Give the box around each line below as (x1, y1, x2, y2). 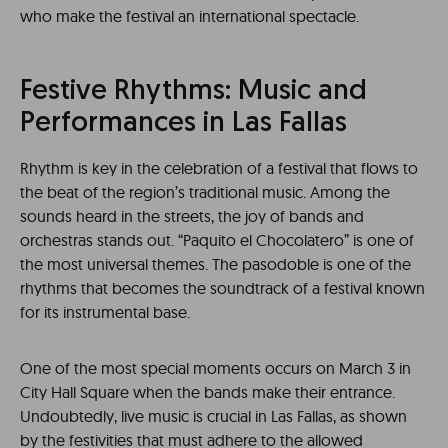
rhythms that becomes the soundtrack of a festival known (20, 278, 425, 298)
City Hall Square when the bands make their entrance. (20, 382, 395, 402)
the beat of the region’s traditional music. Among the (20, 182, 390, 202)
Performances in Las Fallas (20, 110, 347, 138)
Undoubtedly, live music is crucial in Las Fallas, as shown (20, 406, 407, 426)
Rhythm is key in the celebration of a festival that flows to (20, 158, 418, 178)
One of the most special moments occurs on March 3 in (20, 358, 411, 378)
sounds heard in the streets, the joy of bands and (20, 206, 364, 226)
